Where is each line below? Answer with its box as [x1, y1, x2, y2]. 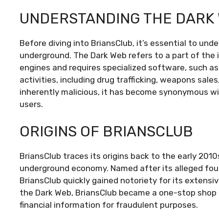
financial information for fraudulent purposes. [20, 200, 198, 210]
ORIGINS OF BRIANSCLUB [20, 123, 193, 140]
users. [20, 99, 43, 109]
